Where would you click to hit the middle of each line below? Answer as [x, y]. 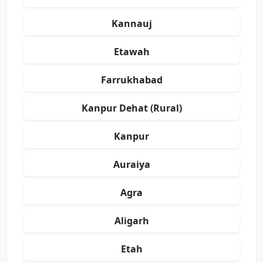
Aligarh [131, 221]
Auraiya [131, 164]
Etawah [131, 52]
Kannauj [131, 23]
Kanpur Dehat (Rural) [131, 108]
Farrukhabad [131, 80]
